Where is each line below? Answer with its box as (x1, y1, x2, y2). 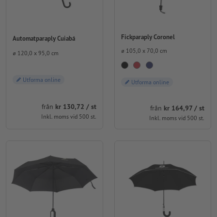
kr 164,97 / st (164, 103, 204, 112)
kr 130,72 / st (55, 102, 96, 111)
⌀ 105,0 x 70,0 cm (121, 47, 167, 55)
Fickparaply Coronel (121, 33, 175, 42)
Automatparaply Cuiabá (13, 34, 75, 43)
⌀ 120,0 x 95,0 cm (13, 49, 59, 57)
